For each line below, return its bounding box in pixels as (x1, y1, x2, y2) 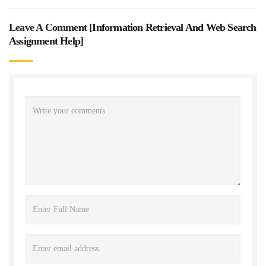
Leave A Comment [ (9, 21, 93, 33)
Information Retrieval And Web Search (92, 21, 256, 33)
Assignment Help (9, 34, 80, 47)
